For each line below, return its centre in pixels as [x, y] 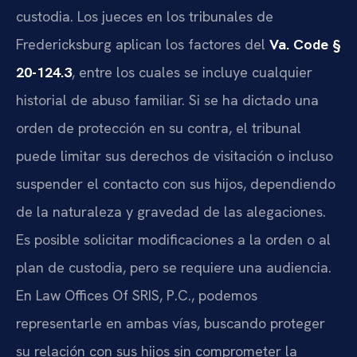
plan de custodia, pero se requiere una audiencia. [174, 268]
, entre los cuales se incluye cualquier [192, 73]
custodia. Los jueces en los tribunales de [145, 17]
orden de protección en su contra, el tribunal [159, 128]
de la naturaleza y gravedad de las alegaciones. [171, 212]
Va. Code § [305, 45]
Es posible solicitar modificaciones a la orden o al [173, 240]
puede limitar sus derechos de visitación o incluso [175, 156]
